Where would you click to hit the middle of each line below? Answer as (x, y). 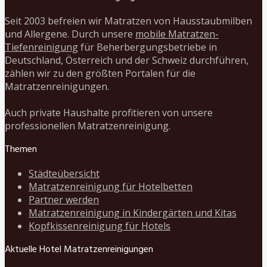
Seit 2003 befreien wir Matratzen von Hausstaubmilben (128, 21)
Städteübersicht (64, 174)
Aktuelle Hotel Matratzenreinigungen (79, 250)
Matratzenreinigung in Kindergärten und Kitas (133, 213)
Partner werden (64, 200)
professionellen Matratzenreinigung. (88, 126)
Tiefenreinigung (41, 47)
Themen (21, 150)
